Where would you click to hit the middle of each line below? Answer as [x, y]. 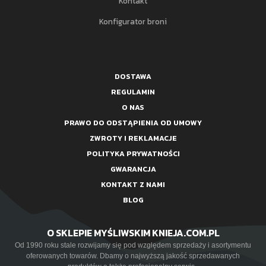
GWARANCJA [133, 170]
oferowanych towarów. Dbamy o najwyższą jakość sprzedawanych [133, 256]
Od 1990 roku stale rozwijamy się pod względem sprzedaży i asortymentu [133, 246]
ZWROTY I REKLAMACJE [133, 139]
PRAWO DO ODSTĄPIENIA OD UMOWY [133, 123]
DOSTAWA [133, 77]
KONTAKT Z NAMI [133, 185]
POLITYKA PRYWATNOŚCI [133, 154]
